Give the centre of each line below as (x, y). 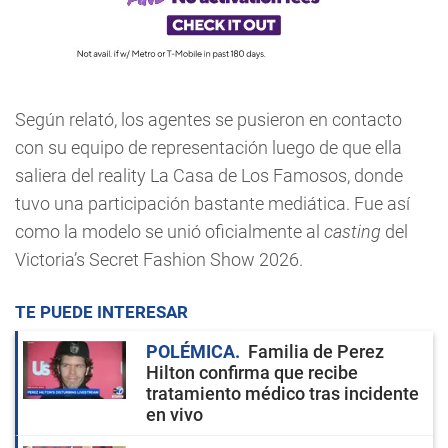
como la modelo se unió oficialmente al (169, 232)
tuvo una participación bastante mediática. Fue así (212, 204)
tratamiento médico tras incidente (282, 394)
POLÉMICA (190, 352)
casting (352, 232)
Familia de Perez (316, 352)
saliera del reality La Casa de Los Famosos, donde (209, 176)
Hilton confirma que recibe (252, 373)
